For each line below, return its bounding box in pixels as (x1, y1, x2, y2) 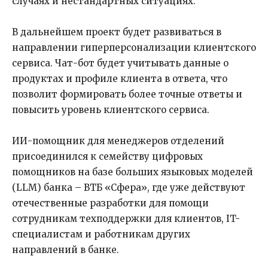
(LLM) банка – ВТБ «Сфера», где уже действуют (12, 182, 245, 193)
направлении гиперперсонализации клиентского (12, 42, 256, 53)
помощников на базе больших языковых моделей (12, 166, 253, 178)
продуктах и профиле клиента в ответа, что (12, 73, 227, 84)
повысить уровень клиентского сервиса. (12, 104, 209, 115)
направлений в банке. (12, 244, 119, 255)
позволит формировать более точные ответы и (12, 89, 242, 100)
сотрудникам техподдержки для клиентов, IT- (12, 213, 240, 224)
